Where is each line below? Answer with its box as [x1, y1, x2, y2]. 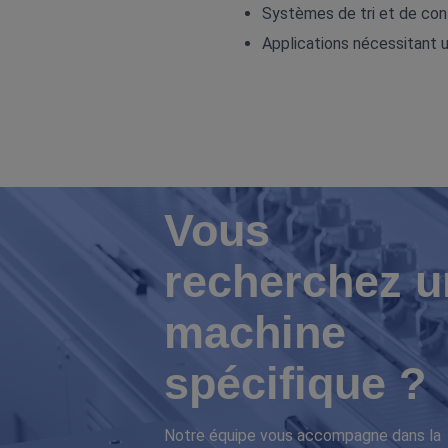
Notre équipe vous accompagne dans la [163, 426, 441, 445]
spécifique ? [163, 359, 426, 408]
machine [163, 308, 346, 357]
